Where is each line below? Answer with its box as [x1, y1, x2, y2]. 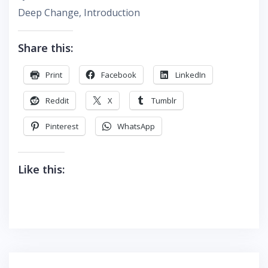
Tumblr [151, 95, 176, 106]
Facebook [101, 69, 136, 81]
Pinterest [45, 121, 78, 132]
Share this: [18, 41, 73, 56]
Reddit [45, 95, 69, 106]
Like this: [18, 162, 65, 177]
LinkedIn [175, 69, 206, 81]
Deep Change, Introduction [18, 6, 140, 20]
